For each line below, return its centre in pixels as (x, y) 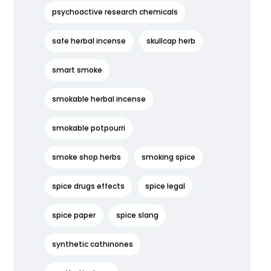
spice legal (165, 186)
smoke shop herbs (86, 157)
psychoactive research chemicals (115, 12)
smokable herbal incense (99, 99)
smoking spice (168, 157)
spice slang (137, 215)
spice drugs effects (88, 186)
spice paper (73, 215)
